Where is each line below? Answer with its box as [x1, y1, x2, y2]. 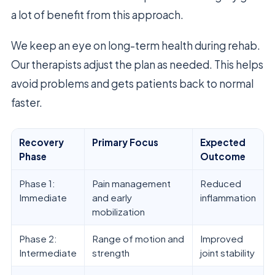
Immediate [19, 192, 67, 204]
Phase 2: [19, 233, 57, 245]
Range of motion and [92, 233, 184, 245]
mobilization [92, 206, 145, 218]
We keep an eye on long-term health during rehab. [11, 39, 260, 53]
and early [92, 192, 132, 204]
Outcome [200, 150, 246, 163]
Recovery [19, 136, 64, 149]
